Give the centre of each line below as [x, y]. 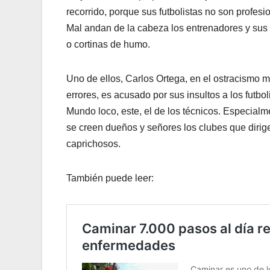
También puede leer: [110, 178]
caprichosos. [95, 143]
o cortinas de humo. [108, 44]
